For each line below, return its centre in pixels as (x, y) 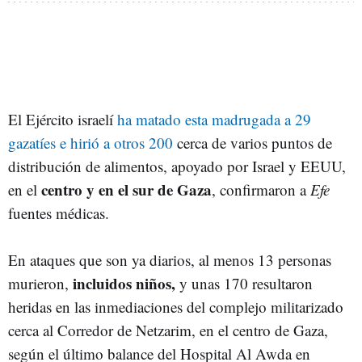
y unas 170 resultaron (244, 283)
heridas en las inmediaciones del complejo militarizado (176, 306)
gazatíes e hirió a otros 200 (90, 142)
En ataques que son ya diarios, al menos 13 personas (170, 259)
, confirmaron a (261, 189)
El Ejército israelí (63, 119)
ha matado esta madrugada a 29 (214, 119)
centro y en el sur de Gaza (126, 189)
